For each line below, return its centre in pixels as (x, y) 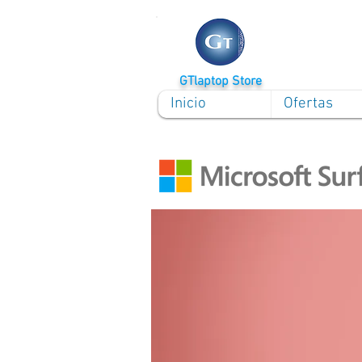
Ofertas (308, 104)
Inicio (188, 104)
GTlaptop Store (221, 82)
